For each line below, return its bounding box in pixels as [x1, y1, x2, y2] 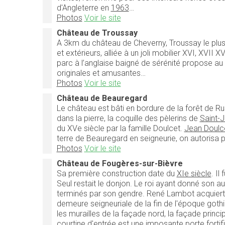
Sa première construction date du [56, 168, 177, 178]
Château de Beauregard [56, 93, 147, 103]
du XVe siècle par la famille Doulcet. [56, 123, 184, 133]
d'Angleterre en [56, 3, 111, 13]
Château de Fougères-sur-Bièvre [56, 158, 183, 168]
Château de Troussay [56, 28, 138, 38]
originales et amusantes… [56, 68, 146, 78]
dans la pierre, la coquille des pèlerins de [56, 113, 200, 123]
